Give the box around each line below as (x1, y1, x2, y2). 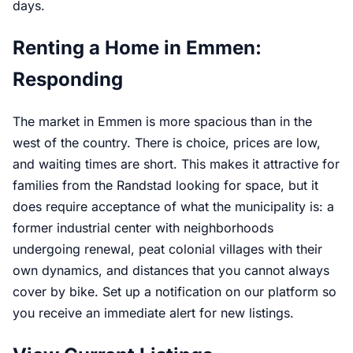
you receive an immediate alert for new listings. (13, 304, 294, 321)
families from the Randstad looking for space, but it (13, 176, 318, 193)
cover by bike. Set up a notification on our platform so (13, 283, 336, 299)
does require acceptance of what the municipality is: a (13, 198, 334, 214)
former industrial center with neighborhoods (13, 219, 273, 236)
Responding (13, 67, 123, 91)
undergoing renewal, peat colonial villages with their (13, 240, 322, 257)
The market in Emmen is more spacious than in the (13, 113, 312, 129)
